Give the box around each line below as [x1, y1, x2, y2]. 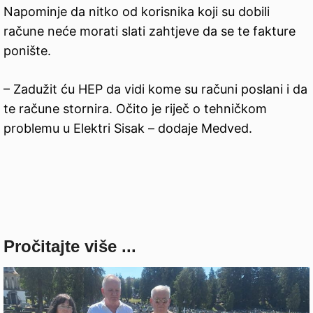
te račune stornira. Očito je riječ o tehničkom [3, 101, 267, 116]
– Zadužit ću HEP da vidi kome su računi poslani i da [3, 81, 307, 96]
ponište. [3, 43, 51, 58]
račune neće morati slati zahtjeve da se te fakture [3, 23, 296, 38]
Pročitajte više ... [3, 236, 136, 256]
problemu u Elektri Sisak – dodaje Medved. [3, 120, 252, 136]
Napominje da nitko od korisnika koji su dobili [3, 3, 270, 19]
